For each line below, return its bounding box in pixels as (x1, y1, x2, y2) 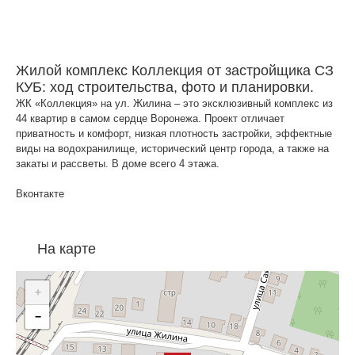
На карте (37, 241, 96, 257)
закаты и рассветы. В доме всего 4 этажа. (16, 158, 219, 170)
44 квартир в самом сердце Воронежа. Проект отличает (16, 113, 284, 124)
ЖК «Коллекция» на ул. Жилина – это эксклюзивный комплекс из (16, 97, 333, 109)
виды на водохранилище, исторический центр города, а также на (16, 143, 329, 155)
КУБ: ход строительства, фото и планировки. (16, 79, 314, 95)
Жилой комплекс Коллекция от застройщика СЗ (16, 63, 334, 78)
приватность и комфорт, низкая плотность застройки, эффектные (16, 128, 332, 139)
